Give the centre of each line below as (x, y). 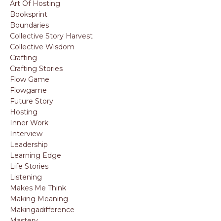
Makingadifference (42, 210)
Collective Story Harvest (51, 36)
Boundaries (29, 25)
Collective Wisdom (42, 47)
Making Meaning (39, 199)
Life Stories (29, 166)
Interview (26, 134)
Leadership (29, 145)
